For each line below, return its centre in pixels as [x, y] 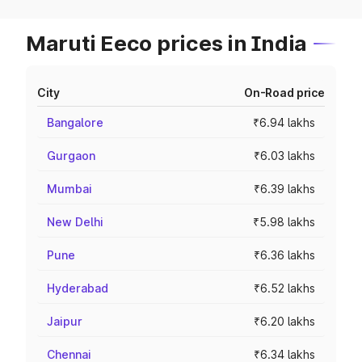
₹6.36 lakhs [284, 255]
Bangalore [75, 122]
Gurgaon [71, 156]
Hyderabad [78, 288]
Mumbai [69, 189]
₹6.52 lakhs [284, 288]
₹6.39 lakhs [284, 189]
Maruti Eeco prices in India [166, 43]
